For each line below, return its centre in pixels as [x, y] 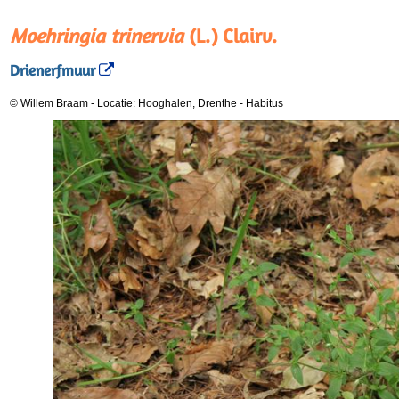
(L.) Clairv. [230, 36]
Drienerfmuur [53, 71]
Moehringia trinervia [97, 36]
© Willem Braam [49, 103]
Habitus [265, 103]
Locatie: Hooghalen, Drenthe [168, 103]
